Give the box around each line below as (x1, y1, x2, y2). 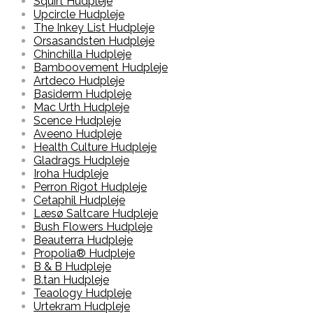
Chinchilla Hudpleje (34, 48, 131, 61)
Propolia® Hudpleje (34, 247, 135, 261)
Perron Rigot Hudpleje (34, 180, 147, 194)
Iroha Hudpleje (34, 167, 108, 181)
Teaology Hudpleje (34, 286, 131, 300)
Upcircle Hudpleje (34, 8, 124, 22)
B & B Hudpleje (34, 260, 111, 274)
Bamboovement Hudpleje (34, 61, 168, 75)
